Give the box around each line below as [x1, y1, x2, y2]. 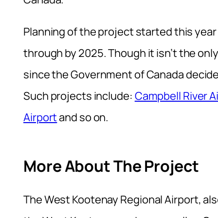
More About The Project [23, 155, 199, 177]
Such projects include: [23, 88, 135, 103]
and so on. [57, 109, 109, 125]
